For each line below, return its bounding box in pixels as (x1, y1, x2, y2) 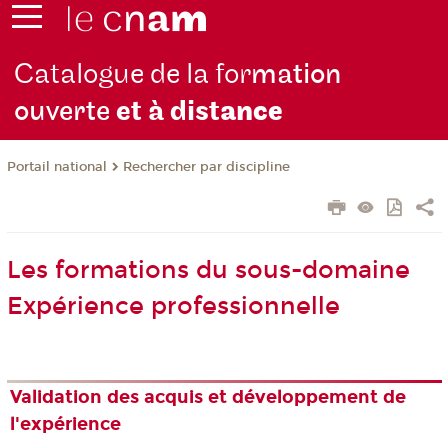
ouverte (14, 94, 117, 130)
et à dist (116, 94, 221, 130)
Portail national (6, 159, 107, 176)
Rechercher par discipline (122, 159, 290, 176)
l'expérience (10, 413, 122, 436)
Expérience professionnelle (6, 292, 340, 321)
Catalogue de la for (14, 57, 252, 93)
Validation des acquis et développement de (10, 386, 407, 409)
